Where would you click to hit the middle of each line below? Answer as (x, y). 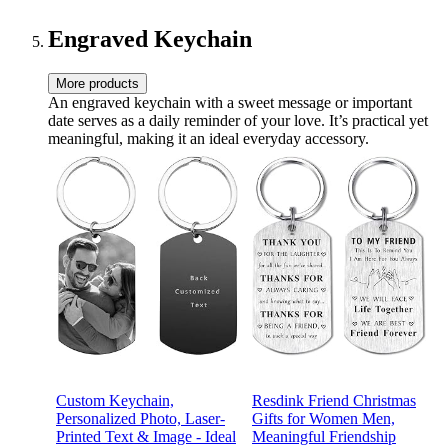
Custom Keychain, (115, 400)
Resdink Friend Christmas (334, 400)
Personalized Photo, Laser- (140, 418)
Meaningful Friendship (324, 436)
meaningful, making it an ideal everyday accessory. (208, 138)
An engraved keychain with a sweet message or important (230, 102)
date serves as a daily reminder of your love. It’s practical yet (238, 120)
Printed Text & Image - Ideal (146, 436)
